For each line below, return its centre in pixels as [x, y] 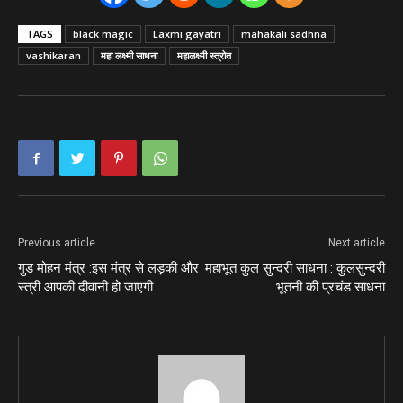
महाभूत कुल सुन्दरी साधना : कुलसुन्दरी [295, 269]
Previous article [57, 243]
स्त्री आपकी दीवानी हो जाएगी [85, 287]
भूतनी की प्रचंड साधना [331, 287]
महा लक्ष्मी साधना [129, 56]
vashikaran [54, 56]
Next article [357, 243]
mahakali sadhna [284, 34]
